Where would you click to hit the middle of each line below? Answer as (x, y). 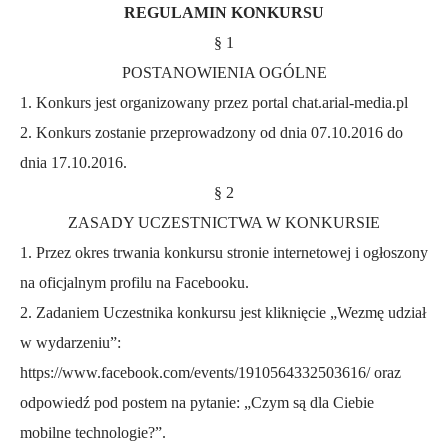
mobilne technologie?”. (93, 433)
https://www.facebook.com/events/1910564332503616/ (195, 373)
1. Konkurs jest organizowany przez (136, 103)
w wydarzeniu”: (70, 343)
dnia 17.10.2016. (73, 163)
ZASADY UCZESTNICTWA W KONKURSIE (224, 223)
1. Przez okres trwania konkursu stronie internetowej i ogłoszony (224, 253)
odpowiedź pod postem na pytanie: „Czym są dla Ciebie (197, 403)
